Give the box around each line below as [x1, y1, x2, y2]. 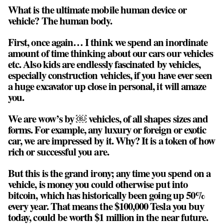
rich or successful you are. [8, 143, 109, 159]
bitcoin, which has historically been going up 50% [8, 187, 205, 202]
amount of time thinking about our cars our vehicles [8, 45, 213, 60]
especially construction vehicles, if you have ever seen [8, 67, 212, 82]
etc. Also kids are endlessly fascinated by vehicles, [8, 56, 201, 71]
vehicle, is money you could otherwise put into [8, 176, 187, 191]
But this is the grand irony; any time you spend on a [8, 165, 211, 180]
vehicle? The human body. [8, 13, 112, 28]
